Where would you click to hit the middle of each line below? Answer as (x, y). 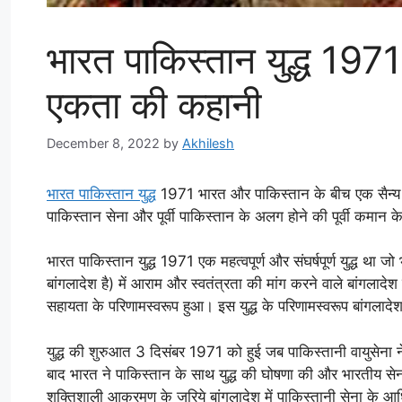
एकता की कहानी (154, 104)
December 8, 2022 (103, 143)
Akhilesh (208, 143)
